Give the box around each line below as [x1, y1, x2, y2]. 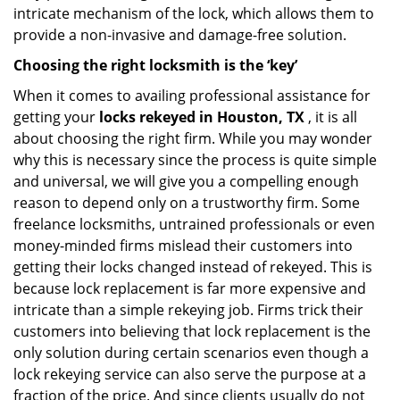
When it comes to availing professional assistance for [13, 86, 371, 105]
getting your [13, 107, 99, 127]
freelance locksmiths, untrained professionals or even [13, 214, 375, 234]
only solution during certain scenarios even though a [13, 343, 369, 362]
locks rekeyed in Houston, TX [99, 107, 304, 127]
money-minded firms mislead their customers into [13, 236, 353, 255]
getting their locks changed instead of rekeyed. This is [13, 257, 372, 277]
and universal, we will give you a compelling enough [13, 171, 359, 191]
